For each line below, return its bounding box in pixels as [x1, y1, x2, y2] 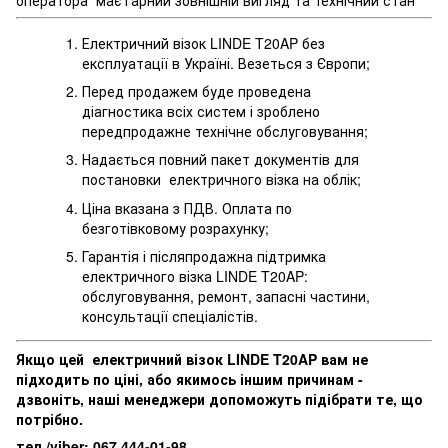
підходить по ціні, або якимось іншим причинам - [16, 369, 363, 390]
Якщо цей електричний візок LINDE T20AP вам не [16, 349, 368, 370]
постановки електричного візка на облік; [82, 169, 361, 190]
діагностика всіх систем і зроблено [82, 100, 320, 121]
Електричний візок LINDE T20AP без [82, 32, 325, 53]
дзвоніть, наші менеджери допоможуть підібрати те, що [16, 389, 423, 410]
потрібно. [16, 409, 83, 430]
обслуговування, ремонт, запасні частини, [82, 286, 370, 307]
